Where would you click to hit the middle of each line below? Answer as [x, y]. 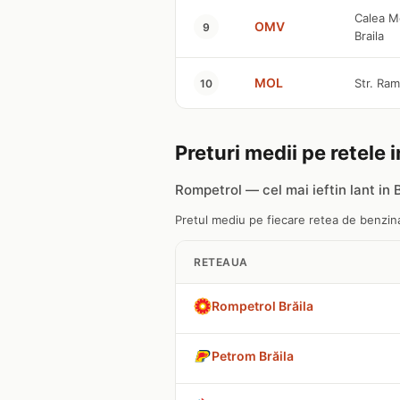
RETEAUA [221, 262]
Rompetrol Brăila [262, 306]
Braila [369, 36]
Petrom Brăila [253, 356]
